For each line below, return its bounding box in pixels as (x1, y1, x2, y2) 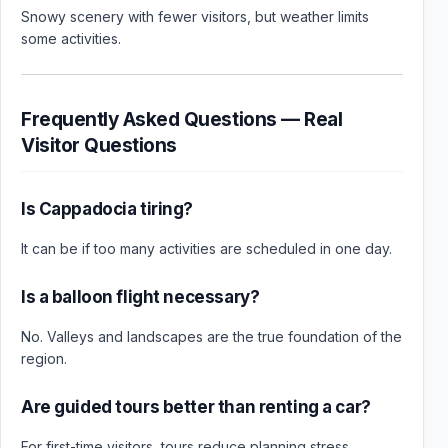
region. (21, 350, 67, 367)
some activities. (21, 30, 121, 47)
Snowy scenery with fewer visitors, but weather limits (21, 8, 369, 25)
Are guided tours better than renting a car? (21, 397, 371, 417)
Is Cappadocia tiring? (21, 199, 194, 219)
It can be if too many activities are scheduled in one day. (21, 240, 392, 257)
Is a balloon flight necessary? (21, 287, 260, 307)
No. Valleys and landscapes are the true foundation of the (21, 328, 402, 345)
